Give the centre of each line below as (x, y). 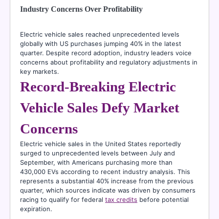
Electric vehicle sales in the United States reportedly (100, 144)
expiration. (36, 209)
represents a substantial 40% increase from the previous (107, 181)
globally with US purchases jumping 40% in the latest (101, 44)
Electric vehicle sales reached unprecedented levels (100, 34)
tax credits (121, 200)
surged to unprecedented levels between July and (98, 153)
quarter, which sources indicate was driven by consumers (108, 190)
